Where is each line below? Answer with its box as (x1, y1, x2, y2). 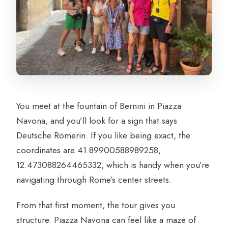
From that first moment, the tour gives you (16, 198, 176, 212)
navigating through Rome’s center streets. (16, 173, 172, 187)
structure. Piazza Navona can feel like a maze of (16, 213, 196, 227)
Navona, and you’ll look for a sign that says (16, 114, 178, 128)
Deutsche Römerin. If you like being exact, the (16, 129, 191, 142)
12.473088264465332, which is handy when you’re (16, 158, 210, 172)
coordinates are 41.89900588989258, (16, 144, 161, 157)
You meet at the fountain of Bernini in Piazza (16, 99, 182, 113)
